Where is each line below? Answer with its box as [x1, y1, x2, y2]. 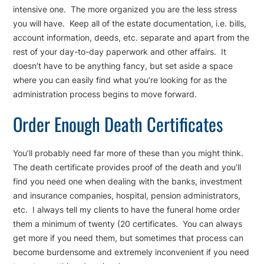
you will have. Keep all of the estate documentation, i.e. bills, [13, 18, 247, 29]
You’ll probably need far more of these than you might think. [13, 148, 246, 159]
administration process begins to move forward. [13, 89, 197, 100]
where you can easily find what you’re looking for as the [13, 75, 227, 85]
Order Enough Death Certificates [13, 110, 223, 138]
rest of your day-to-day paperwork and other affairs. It [13, 47, 227, 57]
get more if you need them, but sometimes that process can [13, 233, 244, 243]
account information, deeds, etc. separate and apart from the [13, 32, 250, 43]
